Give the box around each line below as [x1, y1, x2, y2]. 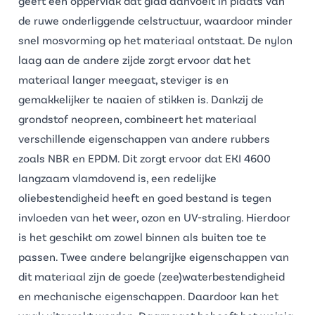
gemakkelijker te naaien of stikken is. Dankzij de [18, 92, 264, 105]
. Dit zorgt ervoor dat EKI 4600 [117, 151, 271, 165]
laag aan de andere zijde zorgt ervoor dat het [18, 53, 250, 66]
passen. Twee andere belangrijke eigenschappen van [18, 250, 289, 263]
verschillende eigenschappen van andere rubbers [18, 131, 270, 145]
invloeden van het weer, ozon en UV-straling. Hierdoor [18, 210, 290, 224]
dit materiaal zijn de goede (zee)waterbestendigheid [18, 269, 285, 283]
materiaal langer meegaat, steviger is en [18, 72, 229, 86]
